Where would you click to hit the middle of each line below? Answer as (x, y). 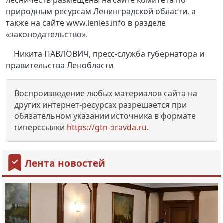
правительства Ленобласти (60, 65)
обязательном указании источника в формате (105, 116)
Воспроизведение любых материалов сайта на (106, 93)
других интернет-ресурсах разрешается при (101, 105)
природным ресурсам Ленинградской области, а (101, 12)
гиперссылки (41, 128)
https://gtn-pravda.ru (107, 128)
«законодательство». (47, 35)
